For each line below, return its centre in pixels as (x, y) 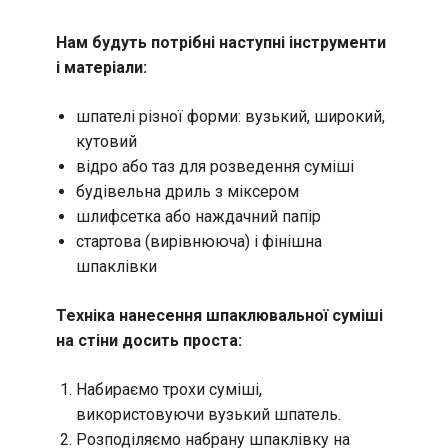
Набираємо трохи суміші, (169, 390)
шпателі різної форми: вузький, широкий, (230, 117)
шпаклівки (116, 267)
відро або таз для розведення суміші (215, 167)
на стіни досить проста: (149, 341)
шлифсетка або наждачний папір (198, 217)
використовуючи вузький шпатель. (208, 415)
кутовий (106, 142)
